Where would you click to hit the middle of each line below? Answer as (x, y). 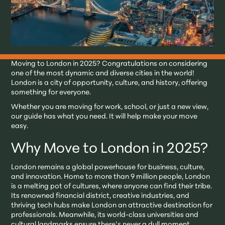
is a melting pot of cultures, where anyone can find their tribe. (112, 186)
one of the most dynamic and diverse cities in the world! (103, 73)
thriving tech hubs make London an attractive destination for (112, 205)
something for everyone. (51, 92)
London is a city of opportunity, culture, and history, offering (109, 83)
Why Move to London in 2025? (110, 149)
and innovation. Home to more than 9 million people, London (111, 177)
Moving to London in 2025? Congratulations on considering (109, 64)
